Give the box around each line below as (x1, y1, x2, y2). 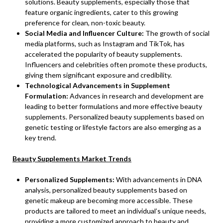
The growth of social (144, 29, 210, 37)
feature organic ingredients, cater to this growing (25, 8, 178, 16)
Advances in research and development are (68, 92, 204, 100)
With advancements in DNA (114, 175, 202, 184)
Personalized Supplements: (25, 175, 114, 184)
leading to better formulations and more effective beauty (25, 102, 202, 111)
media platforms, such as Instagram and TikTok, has (25, 39, 185, 48)
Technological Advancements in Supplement (25, 81, 170, 90)
